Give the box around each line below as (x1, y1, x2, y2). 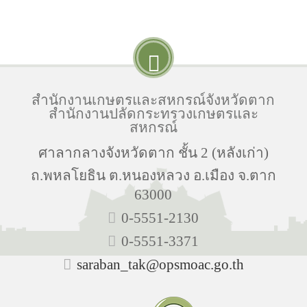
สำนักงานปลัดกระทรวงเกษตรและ (48, 106, 258, 121)
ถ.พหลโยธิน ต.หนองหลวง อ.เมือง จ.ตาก (30, 167, 276, 183)
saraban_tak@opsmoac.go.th (76, 256, 244, 272)
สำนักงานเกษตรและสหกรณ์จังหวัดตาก (32, 92, 275, 108)
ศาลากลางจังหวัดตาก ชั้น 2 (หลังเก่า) (38, 145, 269, 160)
